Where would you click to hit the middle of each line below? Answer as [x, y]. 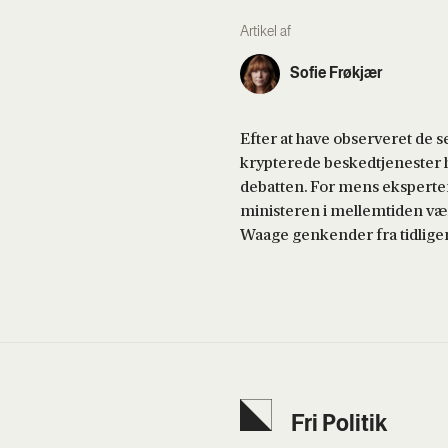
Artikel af [265, 32]
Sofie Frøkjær [336, 73]
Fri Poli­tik [339, 424]
